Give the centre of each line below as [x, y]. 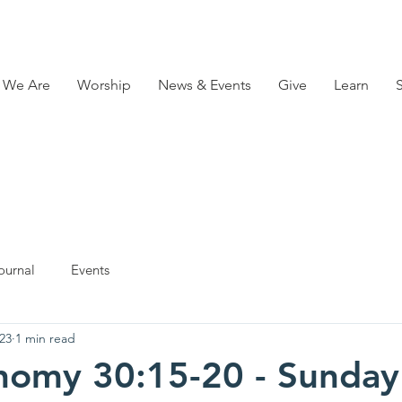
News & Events [205, 85]
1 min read [45, 338]
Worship [104, 85]
